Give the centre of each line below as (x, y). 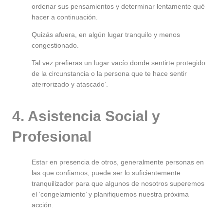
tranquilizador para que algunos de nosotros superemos (118, 184)
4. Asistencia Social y (86, 116)
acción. (43, 205)
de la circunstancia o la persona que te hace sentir (109, 74)
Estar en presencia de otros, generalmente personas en (118, 162)
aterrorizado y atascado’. (70, 84)
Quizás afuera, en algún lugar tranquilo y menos (106, 35)
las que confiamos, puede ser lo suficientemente (106, 173)
